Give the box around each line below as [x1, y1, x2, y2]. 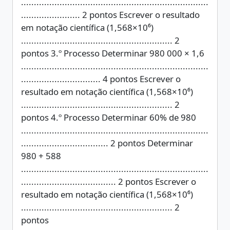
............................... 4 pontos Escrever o [21, 73, 181, 85]
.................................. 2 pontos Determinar [21, 137, 193, 149]
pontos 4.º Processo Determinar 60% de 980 [21, 111, 196, 123]
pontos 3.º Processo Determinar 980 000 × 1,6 [21, 47, 204, 59]
